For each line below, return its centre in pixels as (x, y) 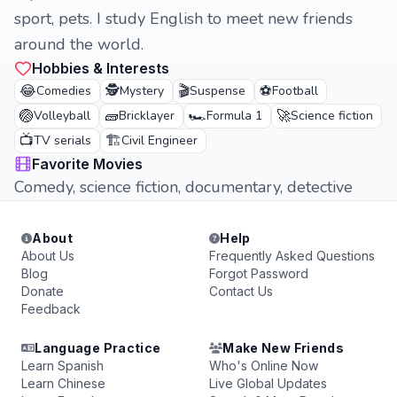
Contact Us (241, 291)
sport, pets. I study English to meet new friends (183, 19)
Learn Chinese (63, 383)
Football (295, 91)
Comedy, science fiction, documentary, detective (183, 187)
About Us (48, 256)
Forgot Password (259, 273)
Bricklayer (147, 116)
